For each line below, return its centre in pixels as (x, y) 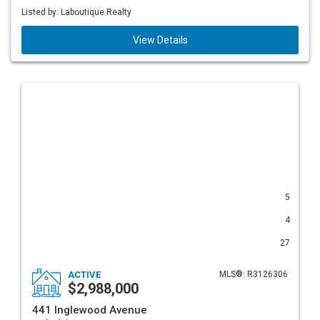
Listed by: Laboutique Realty (76, 12)
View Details (160, 40)
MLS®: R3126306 (254, 274)
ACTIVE (84, 275)
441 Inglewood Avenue (90, 310)
